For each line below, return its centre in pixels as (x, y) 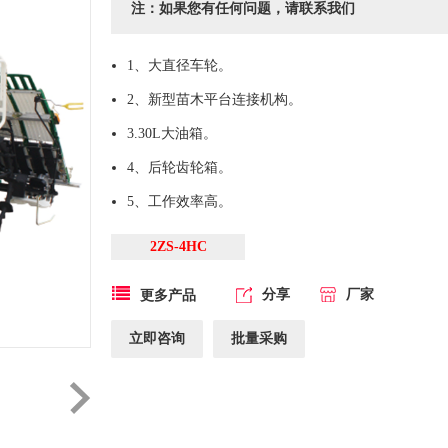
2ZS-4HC (178, 246)
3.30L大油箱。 (171, 133)
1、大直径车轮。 (179, 65)
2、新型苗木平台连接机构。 (214, 99)
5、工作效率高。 (179, 201)
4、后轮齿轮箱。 (179, 167)
